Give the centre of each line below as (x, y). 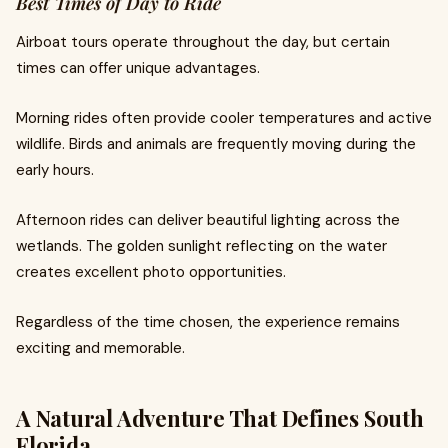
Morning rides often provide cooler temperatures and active (224, 118)
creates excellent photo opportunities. (151, 272)
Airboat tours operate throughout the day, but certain (203, 42)
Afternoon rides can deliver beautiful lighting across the (208, 220)
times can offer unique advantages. (138, 68)
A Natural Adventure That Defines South (220, 418)
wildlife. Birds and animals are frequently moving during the (216, 144)
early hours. (55, 170)
